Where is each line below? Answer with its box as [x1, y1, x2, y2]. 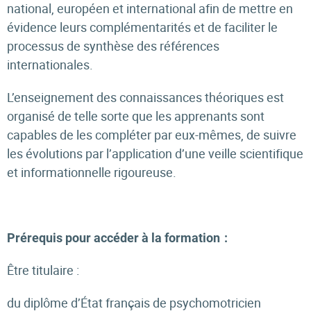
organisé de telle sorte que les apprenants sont [7, 108, 264, 124]
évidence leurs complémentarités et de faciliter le [7, 19, 278, 35]
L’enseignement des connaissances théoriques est [7, 89, 284, 106]
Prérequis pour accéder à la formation [7, 230, 220, 245]
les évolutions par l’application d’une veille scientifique [7, 145, 303, 162]
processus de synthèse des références [7, 37, 219, 54]
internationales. [7, 56, 96, 73]
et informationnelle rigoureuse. [7, 164, 179, 180]
